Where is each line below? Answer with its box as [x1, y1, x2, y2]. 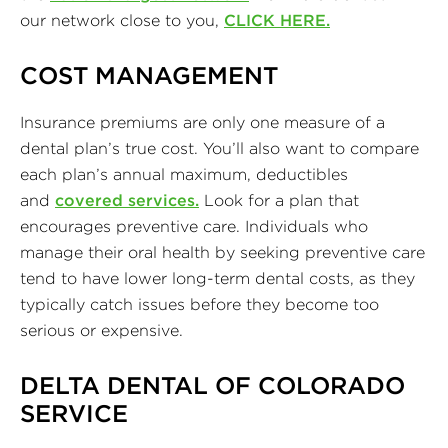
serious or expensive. [20, 319, 183, 340]
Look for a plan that [199, 189, 359, 210]
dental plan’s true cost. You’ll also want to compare [20, 137, 419, 158]
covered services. [55, 189, 199, 210]
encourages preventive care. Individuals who [20, 215, 368, 236]
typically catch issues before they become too [20, 293, 379, 314]
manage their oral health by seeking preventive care [20, 241, 425, 262]
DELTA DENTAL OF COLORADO [20, 369, 405, 400]
